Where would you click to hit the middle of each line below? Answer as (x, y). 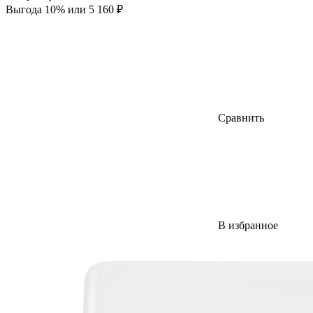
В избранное (248, 225)
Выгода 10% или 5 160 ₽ (64, 9)
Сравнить (241, 117)
